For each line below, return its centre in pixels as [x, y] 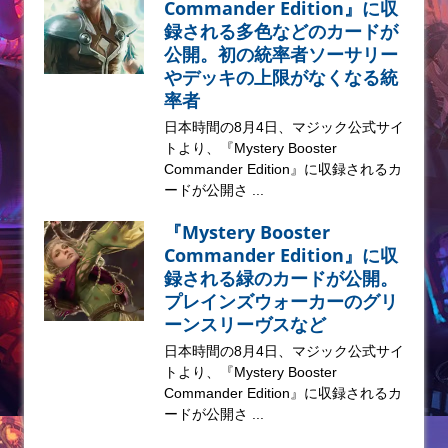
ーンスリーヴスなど [245, 324]
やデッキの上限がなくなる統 [281, 77]
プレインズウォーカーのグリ [281, 301]
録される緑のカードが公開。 [281, 278]
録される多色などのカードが [281, 31]
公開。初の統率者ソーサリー [281, 54]
